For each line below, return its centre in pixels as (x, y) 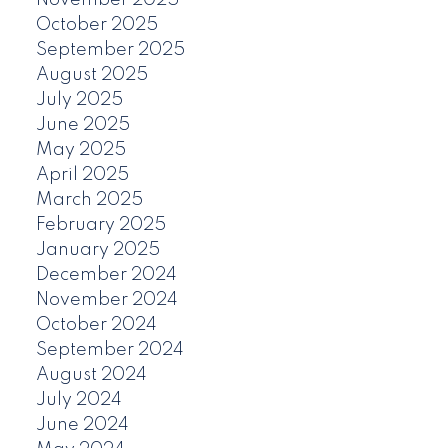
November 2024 (106, 300)
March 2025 (89, 200)
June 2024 (82, 425)
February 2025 (100, 225)
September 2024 (109, 350)
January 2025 (97, 250)
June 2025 (82, 125)
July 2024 (78, 400)
